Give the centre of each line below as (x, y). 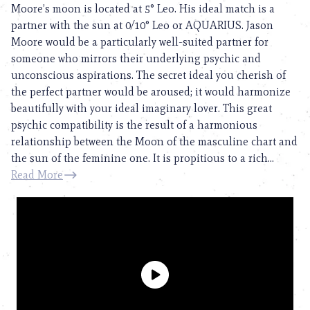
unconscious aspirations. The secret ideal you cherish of (148, 75)
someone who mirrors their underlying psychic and (136, 58)
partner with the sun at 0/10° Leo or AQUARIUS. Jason (142, 25)
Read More (37, 174)
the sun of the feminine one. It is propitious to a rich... (143, 158)
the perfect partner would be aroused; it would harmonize (151, 91)
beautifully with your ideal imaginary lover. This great (142, 108)
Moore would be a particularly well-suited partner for (140, 42)
